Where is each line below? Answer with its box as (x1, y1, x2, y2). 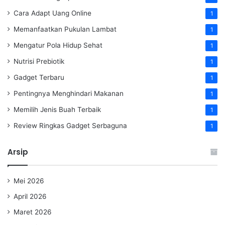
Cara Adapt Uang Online (14, 9, 91, 18)
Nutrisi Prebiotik (14, 57, 64, 66)
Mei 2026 (14, 177, 44, 185)
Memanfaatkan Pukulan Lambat (14, 25, 117, 34)
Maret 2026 (14, 208, 52, 216)
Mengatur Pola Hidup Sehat (14, 41, 102, 50)
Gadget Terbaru (14, 73, 64, 82)
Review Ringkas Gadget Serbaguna (14, 122, 127, 130)
